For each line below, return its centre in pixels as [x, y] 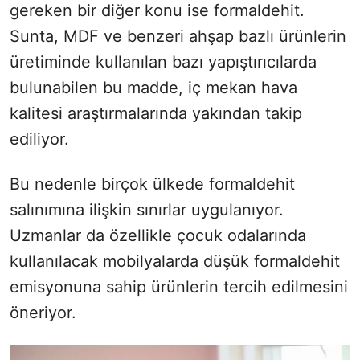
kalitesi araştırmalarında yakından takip [156, 113]
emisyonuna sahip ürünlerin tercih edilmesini [179, 286]
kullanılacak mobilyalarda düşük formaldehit [175, 261]
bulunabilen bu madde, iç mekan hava [153, 87]
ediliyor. [39, 139]
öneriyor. [43, 312]
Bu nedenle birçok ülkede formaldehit [152, 184]
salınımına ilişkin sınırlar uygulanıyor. [147, 209]
